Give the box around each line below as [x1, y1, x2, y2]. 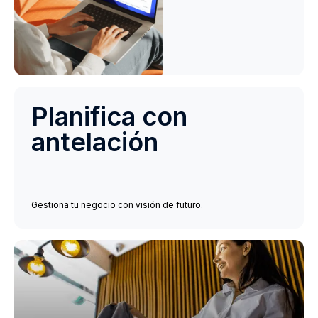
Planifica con [31, 101, 187, 132]
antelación [31, 126, 158, 158]
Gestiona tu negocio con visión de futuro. [31, 199, 203, 210]
